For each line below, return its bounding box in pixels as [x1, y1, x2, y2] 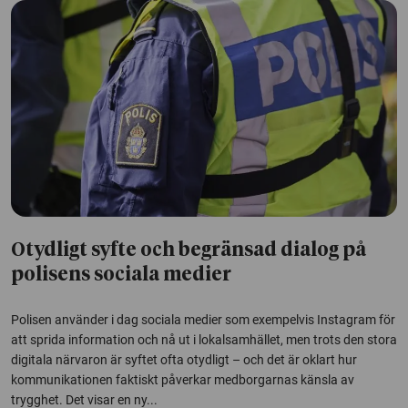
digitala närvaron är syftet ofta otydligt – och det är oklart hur [11, 352, 357, 368]
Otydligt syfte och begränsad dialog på [11, 241, 366, 261]
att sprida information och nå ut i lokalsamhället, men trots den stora [11, 332, 397, 348]
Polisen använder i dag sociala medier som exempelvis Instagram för [11, 312, 395, 328]
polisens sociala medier [11, 266, 231, 286]
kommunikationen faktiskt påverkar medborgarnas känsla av [11, 372, 354, 388]
